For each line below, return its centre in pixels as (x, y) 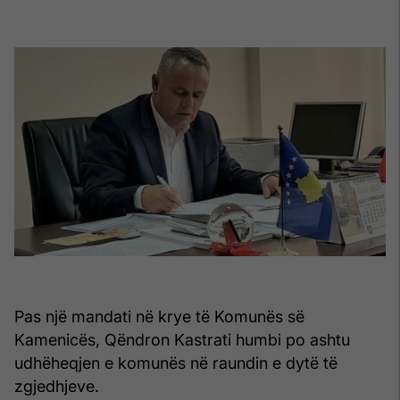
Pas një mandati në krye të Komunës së (159, 317)
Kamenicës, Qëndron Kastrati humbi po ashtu (182, 340)
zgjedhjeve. (57, 387)
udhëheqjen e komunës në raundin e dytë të (176, 363)
